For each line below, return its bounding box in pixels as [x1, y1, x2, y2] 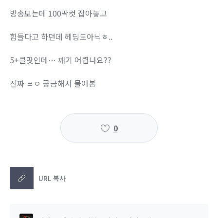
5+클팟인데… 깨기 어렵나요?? [10, 54, 111, 66]
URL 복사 [38, 173, 66, 183]
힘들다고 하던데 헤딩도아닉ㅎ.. [10, 31, 112, 42]
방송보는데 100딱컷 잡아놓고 [10, 7, 109, 19]
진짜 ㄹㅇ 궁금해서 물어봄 [10, 77, 98, 89]
